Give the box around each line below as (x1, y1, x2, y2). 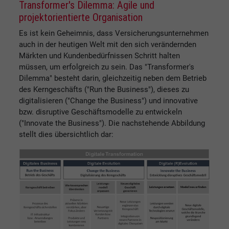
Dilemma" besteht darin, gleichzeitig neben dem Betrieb (19, 74, 207, 83)
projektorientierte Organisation (19, 11, 143, 24)
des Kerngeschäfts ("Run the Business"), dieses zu (19, 85, 189, 95)
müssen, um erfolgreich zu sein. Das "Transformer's (19, 62, 194, 72)
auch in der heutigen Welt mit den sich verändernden (19, 40, 196, 50)
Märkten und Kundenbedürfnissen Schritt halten (19, 51, 180, 61)
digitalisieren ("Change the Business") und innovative (19, 96, 198, 106)
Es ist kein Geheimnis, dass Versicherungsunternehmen (19, 29, 209, 38)
